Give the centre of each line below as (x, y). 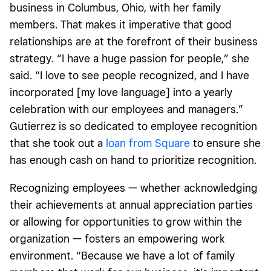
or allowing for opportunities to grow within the (126, 221)
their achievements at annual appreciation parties (131, 204)
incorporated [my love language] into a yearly (121, 92)
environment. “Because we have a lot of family (122, 255)
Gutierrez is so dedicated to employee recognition (133, 126)
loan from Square (148, 143)
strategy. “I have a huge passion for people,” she (129, 58)
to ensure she (225, 143)
